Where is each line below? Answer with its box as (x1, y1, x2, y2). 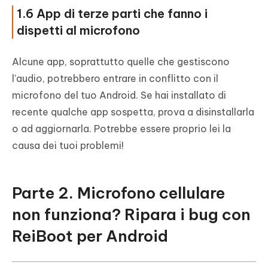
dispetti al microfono (17, 23, 140, 38)
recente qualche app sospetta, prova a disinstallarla (12, 106, 254, 118)
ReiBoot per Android (12, 226, 168, 246)
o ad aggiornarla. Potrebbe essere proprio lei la (12, 123, 231, 135)
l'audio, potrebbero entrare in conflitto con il (12, 72, 218, 85)
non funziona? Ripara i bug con (12, 205, 251, 225)
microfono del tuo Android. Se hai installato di (12, 89, 226, 102)
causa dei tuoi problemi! (12, 139, 124, 152)
